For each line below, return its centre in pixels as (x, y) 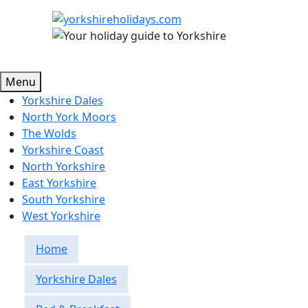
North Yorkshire (64, 166)
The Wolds (49, 133)
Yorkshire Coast (63, 150)
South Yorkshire (64, 199)
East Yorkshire (59, 183)
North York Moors (69, 117)
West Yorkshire (61, 216)
